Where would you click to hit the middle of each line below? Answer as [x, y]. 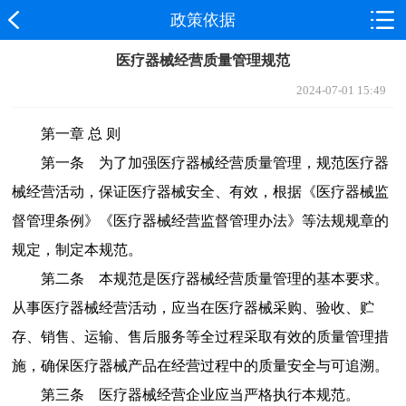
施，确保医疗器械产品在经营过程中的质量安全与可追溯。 [200, 365]
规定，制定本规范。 [77, 249]
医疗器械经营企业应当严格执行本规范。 [229, 394]
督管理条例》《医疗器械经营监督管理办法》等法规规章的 [200, 220]
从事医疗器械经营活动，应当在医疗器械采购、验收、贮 [193, 307]
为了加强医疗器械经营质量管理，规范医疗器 [243, 162]
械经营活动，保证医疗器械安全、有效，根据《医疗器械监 [200, 191]
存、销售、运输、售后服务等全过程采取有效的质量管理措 [200, 336]
